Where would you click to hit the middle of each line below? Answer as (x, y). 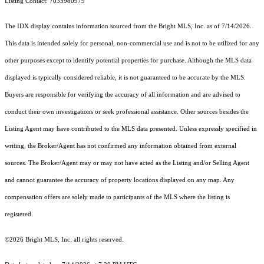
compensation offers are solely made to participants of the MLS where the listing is (117, 197)
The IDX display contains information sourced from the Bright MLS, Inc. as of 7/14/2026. (128, 27)
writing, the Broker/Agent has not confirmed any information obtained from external (121, 146)
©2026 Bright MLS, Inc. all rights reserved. (64, 240)
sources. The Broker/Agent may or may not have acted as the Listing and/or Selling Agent (127, 163)
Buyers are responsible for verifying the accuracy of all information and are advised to (123, 95)
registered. (19, 214)
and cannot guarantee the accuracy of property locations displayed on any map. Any (120, 180)
